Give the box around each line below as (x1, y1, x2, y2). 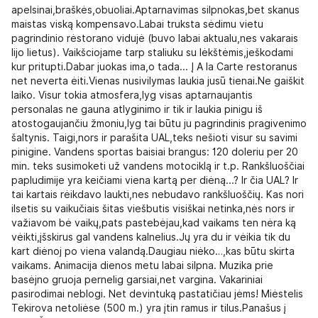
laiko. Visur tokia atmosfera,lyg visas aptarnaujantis (11, 89, 253, 101)
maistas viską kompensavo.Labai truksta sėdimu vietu (11, 18, 263, 30)
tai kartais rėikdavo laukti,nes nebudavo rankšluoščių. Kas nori (11, 188, 304, 200)
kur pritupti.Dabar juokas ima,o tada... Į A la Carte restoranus (11, 60, 297, 72)
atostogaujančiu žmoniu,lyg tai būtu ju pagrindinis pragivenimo (11, 117, 307, 129)
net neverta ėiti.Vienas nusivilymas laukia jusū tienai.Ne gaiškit (11, 75, 305, 87)
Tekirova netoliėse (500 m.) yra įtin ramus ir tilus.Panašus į (11, 302, 286, 314)
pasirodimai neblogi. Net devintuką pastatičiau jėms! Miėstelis (11, 287, 303, 300)
